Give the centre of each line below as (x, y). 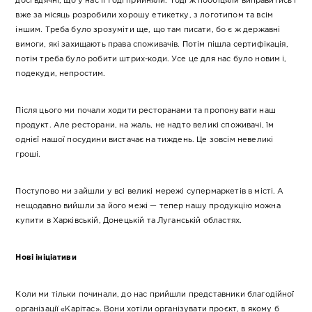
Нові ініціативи (46, 258)
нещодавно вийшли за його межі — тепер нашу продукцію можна (148, 206)
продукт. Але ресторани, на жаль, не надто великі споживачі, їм (145, 126)
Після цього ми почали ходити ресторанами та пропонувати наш (146, 111)
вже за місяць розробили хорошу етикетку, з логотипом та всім (145, 16)
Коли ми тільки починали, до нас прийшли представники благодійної (155, 295)
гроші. (28, 155)
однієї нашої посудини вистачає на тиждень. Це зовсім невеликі (145, 140)
